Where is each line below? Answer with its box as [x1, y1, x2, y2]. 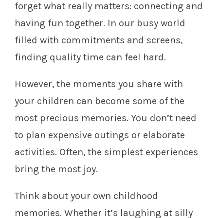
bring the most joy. [15, 163, 98, 175]
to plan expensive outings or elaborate [15, 129, 185, 141]
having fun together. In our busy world [15, 18, 185, 29]
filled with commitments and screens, [15, 35, 182, 46]
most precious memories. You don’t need [15, 112, 197, 124]
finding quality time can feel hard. [15, 52, 166, 63]
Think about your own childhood [15, 190, 158, 202]
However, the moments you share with [15, 78, 183, 90]
